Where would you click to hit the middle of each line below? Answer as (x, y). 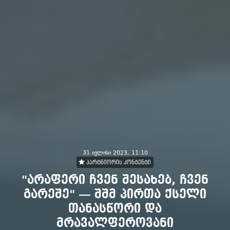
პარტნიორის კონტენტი (118, 162)
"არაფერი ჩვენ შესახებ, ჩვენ (115, 180)
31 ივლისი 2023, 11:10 (115, 153)
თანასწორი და (115, 209)
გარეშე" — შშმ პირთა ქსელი (115, 194)
